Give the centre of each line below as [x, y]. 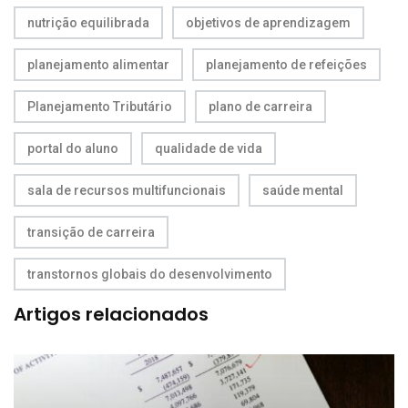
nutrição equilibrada [88, 22]
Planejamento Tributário [100, 106]
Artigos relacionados [111, 314]
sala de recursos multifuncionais [127, 190]
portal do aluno [73, 148]
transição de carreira [91, 232]
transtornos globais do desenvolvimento [150, 274]
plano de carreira [260, 106]
